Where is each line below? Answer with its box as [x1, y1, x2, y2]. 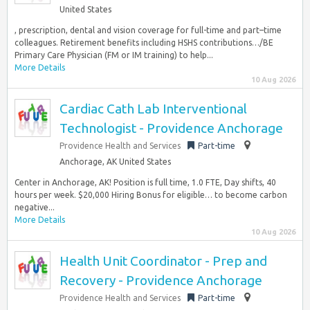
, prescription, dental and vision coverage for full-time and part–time [15, 26, 282, 35]
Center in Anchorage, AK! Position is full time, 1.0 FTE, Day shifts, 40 [15, 178, 276, 187]
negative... [15, 203, 55, 212]
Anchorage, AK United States [60, 157, 171, 166]
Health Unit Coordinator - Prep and [60, 253, 267, 268]
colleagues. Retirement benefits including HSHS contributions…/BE [15, 38, 273, 47]
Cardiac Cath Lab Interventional [60, 101, 247, 116]
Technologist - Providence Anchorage [60, 120, 283, 136]
